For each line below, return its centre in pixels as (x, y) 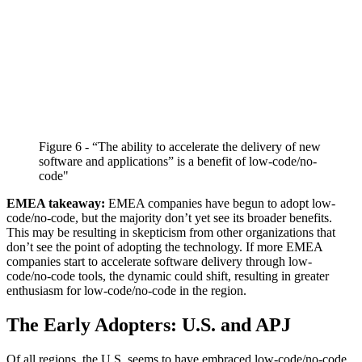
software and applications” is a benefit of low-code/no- (178, 162)
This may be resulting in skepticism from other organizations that (171, 233)
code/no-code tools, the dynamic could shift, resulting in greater (168, 276)
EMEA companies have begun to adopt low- (222, 204)
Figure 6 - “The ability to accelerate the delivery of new (180, 147)
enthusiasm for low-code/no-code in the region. (126, 291)
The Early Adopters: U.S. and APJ (149, 325)
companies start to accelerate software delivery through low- (159, 262)
